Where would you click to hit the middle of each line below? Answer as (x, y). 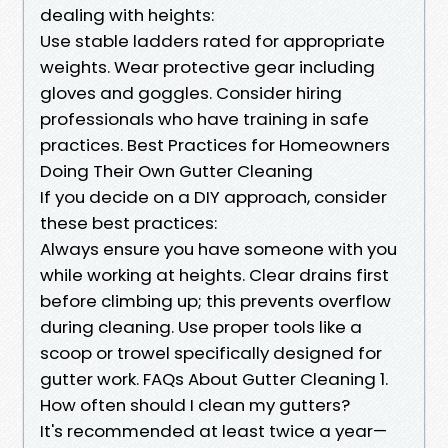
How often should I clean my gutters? (195, 404)
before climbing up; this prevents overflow (215, 300)
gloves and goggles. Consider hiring (191, 92)
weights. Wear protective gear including (207, 66)
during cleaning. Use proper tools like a (201, 326)
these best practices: (128, 222)
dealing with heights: (127, 14)
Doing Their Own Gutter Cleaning (176, 170)
